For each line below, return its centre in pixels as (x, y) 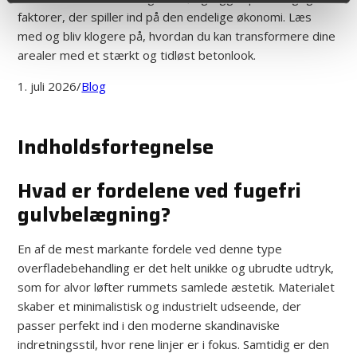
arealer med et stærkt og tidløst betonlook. (137, 55)
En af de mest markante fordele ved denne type (150, 248)
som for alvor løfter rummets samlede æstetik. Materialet (177, 286)
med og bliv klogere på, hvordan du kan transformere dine (177, 35)
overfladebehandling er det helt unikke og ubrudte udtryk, (176, 267)
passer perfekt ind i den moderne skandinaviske (149, 325)
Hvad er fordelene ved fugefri (160, 190)
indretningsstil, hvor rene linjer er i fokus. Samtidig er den (174, 344)
